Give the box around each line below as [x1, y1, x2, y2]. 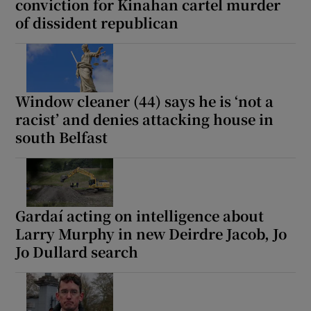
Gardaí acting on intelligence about [15, 205, 264, 226]
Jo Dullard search [15, 242, 139, 262]
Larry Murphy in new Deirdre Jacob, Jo [15, 224, 287, 244]
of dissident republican [15, 12, 179, 33]
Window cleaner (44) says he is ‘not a [15, 91, 274, 112]
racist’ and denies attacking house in [15, 109, 274, 130]
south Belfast [15, 127, 108, 148]
